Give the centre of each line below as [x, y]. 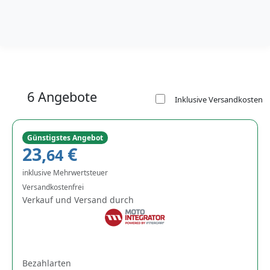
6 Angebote [61, 96]
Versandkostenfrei [54, 187]
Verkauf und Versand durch [78, 199]
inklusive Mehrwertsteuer [65, 172]
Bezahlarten [47, 263]
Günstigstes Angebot [65, 137]
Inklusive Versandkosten [219, 99]
